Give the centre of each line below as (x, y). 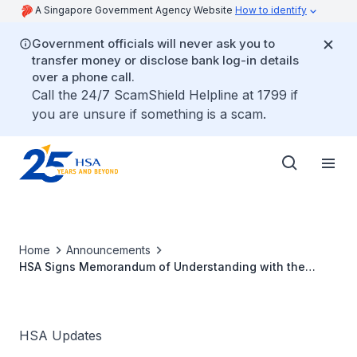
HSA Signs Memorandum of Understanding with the (162, 267)
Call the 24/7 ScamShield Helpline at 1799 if (165, 95)
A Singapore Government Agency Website (135, 10)
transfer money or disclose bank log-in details (165, 60)
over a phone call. (83, 77)
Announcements (108, 250)
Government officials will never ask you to (153, 43)
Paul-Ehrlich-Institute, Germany (107, 283)
